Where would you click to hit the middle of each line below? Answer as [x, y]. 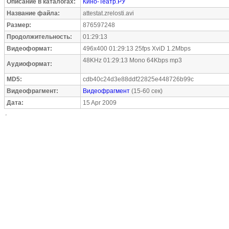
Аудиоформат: [29, 64]
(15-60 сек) [146, 91]
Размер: [19, 25]
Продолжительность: [39, 37]
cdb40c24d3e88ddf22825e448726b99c [138, 79]
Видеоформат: [29, 49]
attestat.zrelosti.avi [108, 13]
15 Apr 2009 [100, 103]
